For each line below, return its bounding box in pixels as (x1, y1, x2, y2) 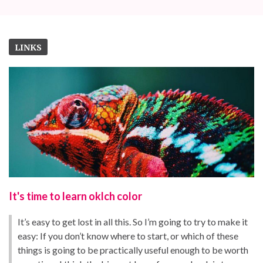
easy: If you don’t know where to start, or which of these (18, 230, 238, 242)
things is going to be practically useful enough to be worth (18, 244, 248, 256)
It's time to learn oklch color (9, 190, 142, 203)
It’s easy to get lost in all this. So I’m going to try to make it (18, 216, 248, 228)
